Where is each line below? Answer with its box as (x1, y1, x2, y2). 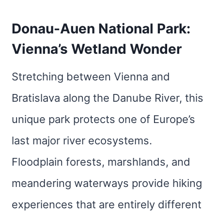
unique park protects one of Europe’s (12, 113, 195, 125)
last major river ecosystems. (12, 134, 152, 147)
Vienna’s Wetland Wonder (12, 41, 182, 57)
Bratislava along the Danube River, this (12, 92, 203, 104)
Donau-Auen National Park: (12, 20, 190, 37)
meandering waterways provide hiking (12, 177, 202, 189)
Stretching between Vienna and (12, 70, 170, 83)
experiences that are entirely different (12, 198, 201, 211)
